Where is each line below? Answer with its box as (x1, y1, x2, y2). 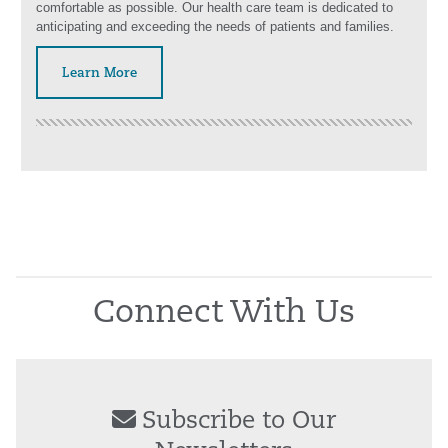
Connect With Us (93, 298, 355, 330)
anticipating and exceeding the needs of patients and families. (36, 19, 394, 34)
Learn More (62, 67, 137, 80)
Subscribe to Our (142, 410, 336, 434)
